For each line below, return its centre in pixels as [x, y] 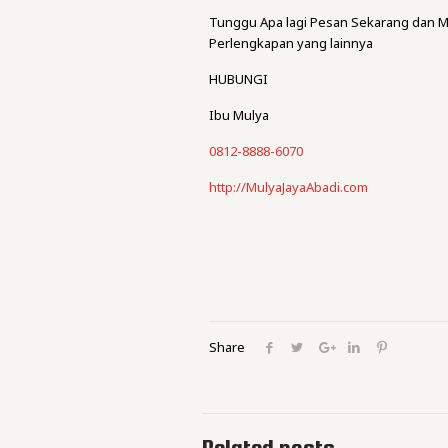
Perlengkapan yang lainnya [291, 43]
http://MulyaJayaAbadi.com [289, 187]
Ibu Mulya [239, 115]
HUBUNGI [239, 79]
